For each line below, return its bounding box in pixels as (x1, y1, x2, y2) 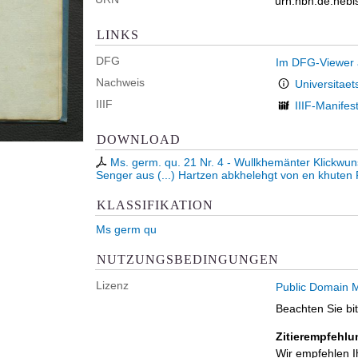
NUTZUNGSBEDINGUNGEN (97, 252, 279, 266)
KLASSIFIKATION (97, 197, 213, 212)
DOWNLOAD (97, 132, 181, 146)
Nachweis (96, 76, 145, 89)
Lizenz (96, 279, 129, 292)
